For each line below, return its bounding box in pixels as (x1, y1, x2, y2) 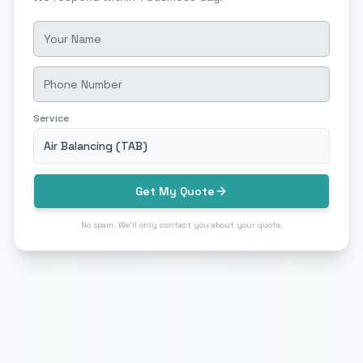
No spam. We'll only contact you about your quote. (80, 219, 283, 230)
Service (33, 111, 69, 125)
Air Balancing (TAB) (44, 138, 147, 153)
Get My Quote (135, 183, 215, 199)
